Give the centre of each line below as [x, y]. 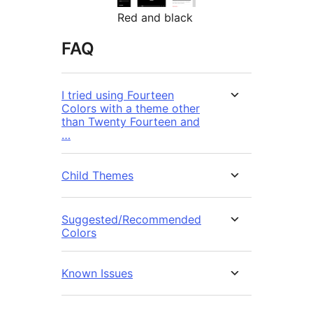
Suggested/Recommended [131, 220]
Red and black [155, 18]
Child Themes [97, 176]
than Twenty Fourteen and [131, 122]
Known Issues [97, 274]
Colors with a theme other [131, 109]
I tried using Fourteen [118, 95]
